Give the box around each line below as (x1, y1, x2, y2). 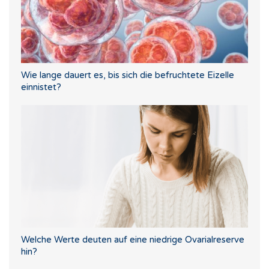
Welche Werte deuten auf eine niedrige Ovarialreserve (21, 234, 244, 245)
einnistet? (21, 81, 61, 92)
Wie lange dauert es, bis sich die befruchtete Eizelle (21, 69, 234, 80)
